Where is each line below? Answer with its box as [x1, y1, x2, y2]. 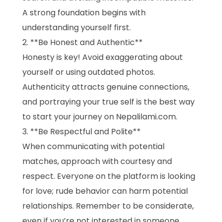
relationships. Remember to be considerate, [22, 200, 194, 212]
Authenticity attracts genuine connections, [22, 81, 189, 93]
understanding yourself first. [22, 22, 131, 34]
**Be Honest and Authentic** [30, 37, 143, 49]
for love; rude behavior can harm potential [22, 185, 188, 197]
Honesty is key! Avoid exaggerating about [22, 52, 183, 63]
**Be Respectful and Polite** [30, 126, 141, 138]
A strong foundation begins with [22, 7, 146, 19]
